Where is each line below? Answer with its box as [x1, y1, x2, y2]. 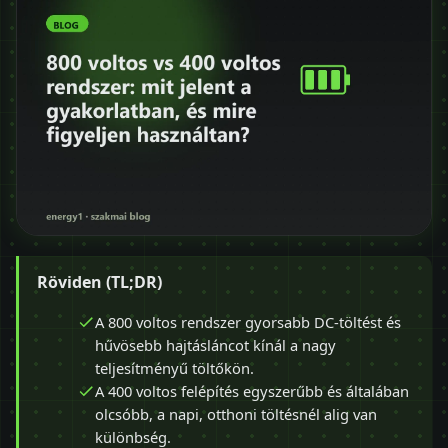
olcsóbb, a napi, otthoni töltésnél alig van [95, 403, 377, 424]
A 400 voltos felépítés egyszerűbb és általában [95, 380, 409, 401]
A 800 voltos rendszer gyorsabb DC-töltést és [95, 311, 401, 332]
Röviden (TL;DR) [37, 270, 162, 293]
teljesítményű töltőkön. [95, 357, 254, 378]
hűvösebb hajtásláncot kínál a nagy [95, 334, 336, 355]
